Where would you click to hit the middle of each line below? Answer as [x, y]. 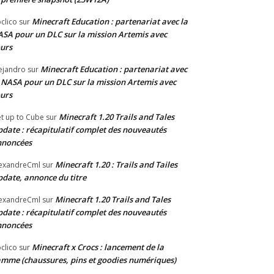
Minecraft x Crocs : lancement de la [98, 247]
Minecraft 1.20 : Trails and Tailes [116, 165]
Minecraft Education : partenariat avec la [110, 22]
